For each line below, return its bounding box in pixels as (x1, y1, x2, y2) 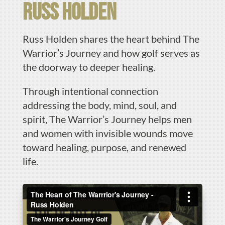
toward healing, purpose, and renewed (22, 141, 186, 153)
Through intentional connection (22, 84, 158, 97)
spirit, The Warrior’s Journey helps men (22, 113, 192, 125)
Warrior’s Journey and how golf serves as (22, 46, 200, 59)
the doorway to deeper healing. (22, 60, 155, 73)
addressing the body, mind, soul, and (22, 98, 177, 111)
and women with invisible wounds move (22, 127, 193, 139)
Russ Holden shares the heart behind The (22, 32, 199, 45)
